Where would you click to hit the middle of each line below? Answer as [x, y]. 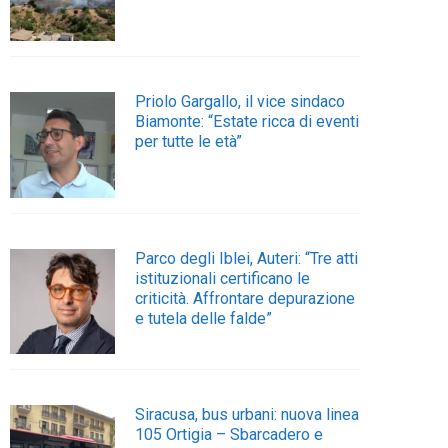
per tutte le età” [189, 142]
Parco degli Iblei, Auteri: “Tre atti [247, 258]
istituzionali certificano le [223, 278]
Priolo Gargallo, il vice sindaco [240, 102]
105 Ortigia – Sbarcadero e [229, 435]
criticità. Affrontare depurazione [245, 298]
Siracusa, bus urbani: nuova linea [247, 415]
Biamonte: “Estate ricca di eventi [247, 122]
